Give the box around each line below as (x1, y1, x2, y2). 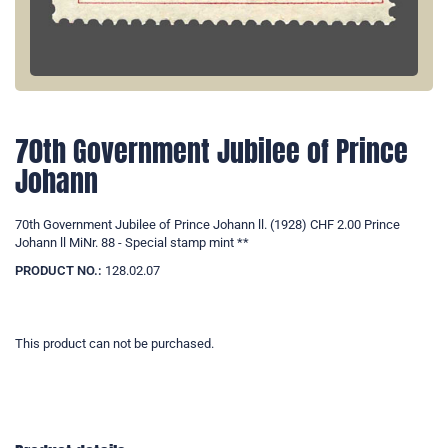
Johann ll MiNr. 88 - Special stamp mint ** (15, 235, 249, 251)
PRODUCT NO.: (15, 263, 102, 279)
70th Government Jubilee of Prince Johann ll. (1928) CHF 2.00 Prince (15, 217, 400, 233)
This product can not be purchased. (15, 336, 214, 352)
